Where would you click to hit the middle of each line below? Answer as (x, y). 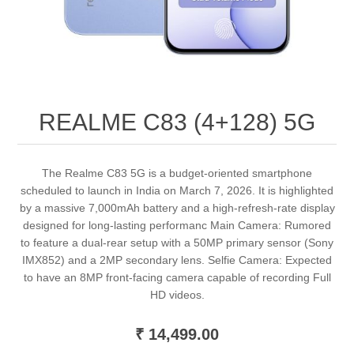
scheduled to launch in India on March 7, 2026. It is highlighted (177, 191)
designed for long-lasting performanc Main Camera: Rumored (177, 226)
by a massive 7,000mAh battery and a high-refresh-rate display (177, 208)
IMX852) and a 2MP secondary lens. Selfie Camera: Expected (177, 260)
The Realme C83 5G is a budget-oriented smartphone (177, 173)
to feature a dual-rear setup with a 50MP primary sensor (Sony (177, 243)
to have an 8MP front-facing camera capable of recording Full (177, 278)
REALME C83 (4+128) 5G (177, 122)
